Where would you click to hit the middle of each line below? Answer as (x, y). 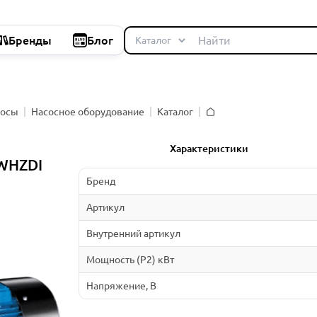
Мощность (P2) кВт (130, 259)
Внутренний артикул (133, 233)
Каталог (175, 111)
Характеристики (209, 148)
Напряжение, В (121, 286)
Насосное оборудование (88, 111)
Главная (223, 121)
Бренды (30, 40)
